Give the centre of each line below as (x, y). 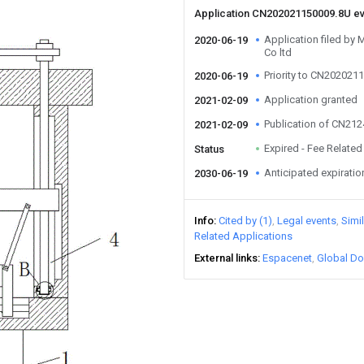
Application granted (311, 100)
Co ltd (278, 52)
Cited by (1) (245, 221)
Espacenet (287, 258)
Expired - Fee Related (313, 148)
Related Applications (243, 236)
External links (226, 258)
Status (209, 149)
